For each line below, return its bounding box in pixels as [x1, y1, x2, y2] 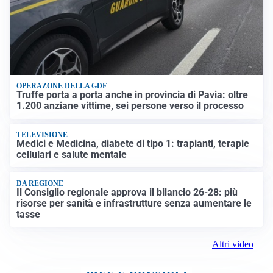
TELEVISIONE [16, 130, 68, 139]
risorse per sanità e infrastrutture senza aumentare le [16, 197, 252, 209]
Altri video [212, 239, 253, 250]
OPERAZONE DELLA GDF [16, 82, 107, 90]
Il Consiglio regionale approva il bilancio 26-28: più [16, 186, 238, 198]
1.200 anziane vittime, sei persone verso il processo [16, 100, 244, 112]
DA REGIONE [16, 179, 64, 188]
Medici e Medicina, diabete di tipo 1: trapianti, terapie [16, 138, 250, 150]
